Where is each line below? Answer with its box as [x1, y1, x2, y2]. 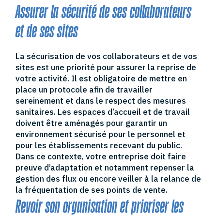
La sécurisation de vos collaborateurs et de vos [15, 50, 198, 62]
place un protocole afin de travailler [15, 84, 153, 95]
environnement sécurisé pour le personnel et [15, 128, 186, 139]
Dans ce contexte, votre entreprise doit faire [15, 151, 186, 162]
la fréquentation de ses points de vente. [15, 184, 168, 195]
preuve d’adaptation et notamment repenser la [15, 162, 195, 173]
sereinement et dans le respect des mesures [15, 95, 186, 106]
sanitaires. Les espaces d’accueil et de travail [15, 106, 190, 117]
